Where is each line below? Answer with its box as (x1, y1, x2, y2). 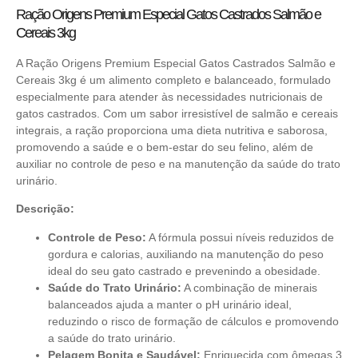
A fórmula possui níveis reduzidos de (146, 230, 334, 244)
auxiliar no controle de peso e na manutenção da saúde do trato (16, 157, 340, 170)
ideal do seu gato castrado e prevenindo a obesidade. (48, 264, 320, 277)
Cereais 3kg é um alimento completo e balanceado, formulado (16, 73, 331, 86)
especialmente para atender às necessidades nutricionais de (16, 89, 323, 103)
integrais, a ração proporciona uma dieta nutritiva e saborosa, (16, 123, 328, 137)
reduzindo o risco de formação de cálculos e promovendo (48, 314, 339, 328)
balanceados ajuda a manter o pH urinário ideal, (48, 297, 292, 311)
